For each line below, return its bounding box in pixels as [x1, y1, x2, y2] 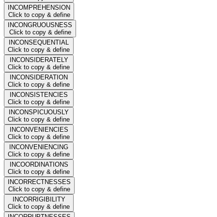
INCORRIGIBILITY [12, 195, 65, 203]
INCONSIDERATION [10, 73, 68, 81]
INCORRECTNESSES [8, 178, 71, 186]
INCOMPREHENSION [8, 3, 70, 11]
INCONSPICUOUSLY [9, 108, 69, 116]
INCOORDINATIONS [9, 160, 68, 168]
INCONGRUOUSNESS [8, 21, 72, 29]
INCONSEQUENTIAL [9, 38, 69, 46]
